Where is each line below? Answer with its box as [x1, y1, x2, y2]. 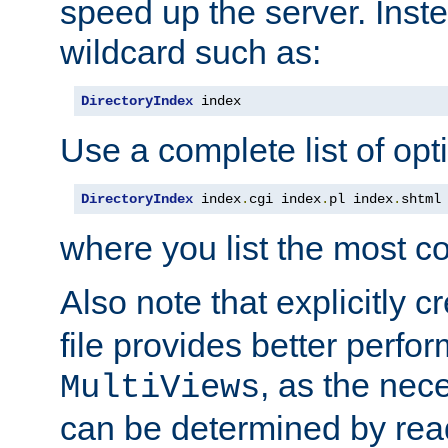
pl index [329, 190, 393, 207]
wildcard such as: [60, 32, 321, 71]
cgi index [249, 190, 321, 207]
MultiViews [60, 368, 260, 407]
